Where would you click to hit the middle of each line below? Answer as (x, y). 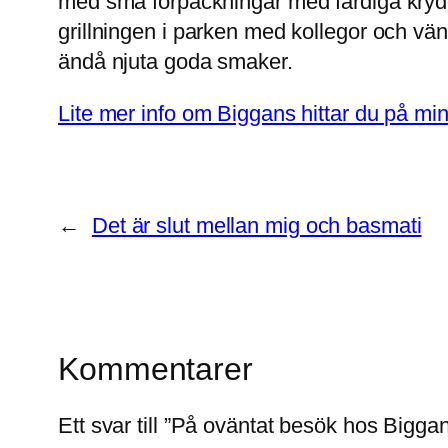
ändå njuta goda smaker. (175, 62)
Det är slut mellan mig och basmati (256, 226)
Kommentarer (155, 369)
